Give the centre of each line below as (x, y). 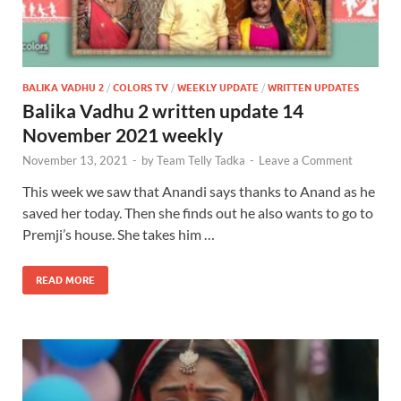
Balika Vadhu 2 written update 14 (163, 110)
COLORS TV (141, 87)
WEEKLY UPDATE (218, 87)
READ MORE (65, 280)
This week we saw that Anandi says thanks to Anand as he (199, 191)
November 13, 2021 (75, 160)
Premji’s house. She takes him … (119, 234)
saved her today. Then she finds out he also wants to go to (198, 212)
